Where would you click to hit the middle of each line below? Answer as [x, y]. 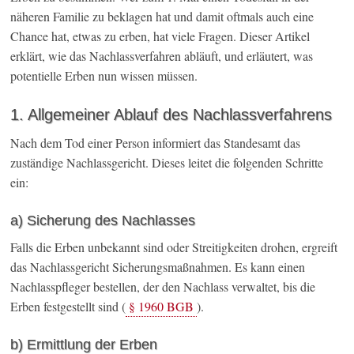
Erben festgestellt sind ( [68, 307]
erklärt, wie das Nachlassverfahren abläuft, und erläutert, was [162, 56]
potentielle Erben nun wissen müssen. [104, 76]
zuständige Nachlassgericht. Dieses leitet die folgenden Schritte [167, 163]
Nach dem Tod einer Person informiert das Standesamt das [156, 143]
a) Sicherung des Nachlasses [103, 221]
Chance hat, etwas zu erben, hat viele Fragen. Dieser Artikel [160, 36]
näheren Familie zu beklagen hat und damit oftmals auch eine [162, 17]
